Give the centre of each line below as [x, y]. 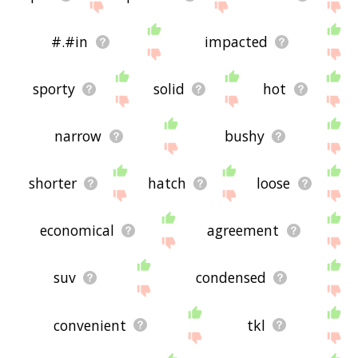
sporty [54, 89]
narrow [78, 136]
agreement [243, 231]
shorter [52, 183]
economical [77, 231]
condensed [231, 278]
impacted [236, 42]
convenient [90, 325]
